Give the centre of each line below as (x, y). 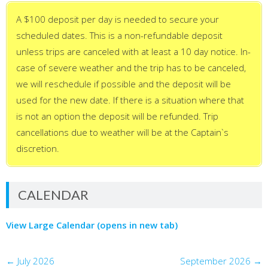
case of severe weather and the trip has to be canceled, (131, 68)
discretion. (38, 149)
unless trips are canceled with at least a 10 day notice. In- (133, 52)
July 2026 (36, 261)
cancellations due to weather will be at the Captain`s (122, 133)
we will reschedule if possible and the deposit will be (124, 84)
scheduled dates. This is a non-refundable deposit (119, 36)
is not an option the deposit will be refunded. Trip (117, 116)
